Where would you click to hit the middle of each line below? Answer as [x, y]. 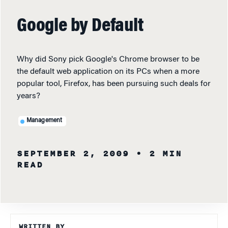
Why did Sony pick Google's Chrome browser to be [108, 59]
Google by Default [80, 26]
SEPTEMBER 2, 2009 [73, 153]
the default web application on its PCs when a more [108, 72]
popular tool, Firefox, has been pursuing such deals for [114, 84]
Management [44, 121]
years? [28, 96]
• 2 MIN [159, 153]
